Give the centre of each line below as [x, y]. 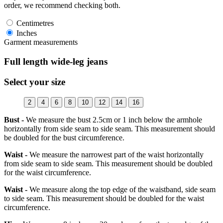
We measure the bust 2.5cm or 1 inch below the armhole [113, 119]
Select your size [35, 82]
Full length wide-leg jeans [56, 62]
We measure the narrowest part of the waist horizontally [115, 154]
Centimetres [34, 23]
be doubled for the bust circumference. [64, 137]
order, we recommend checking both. [62, 5]
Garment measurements [41, 42]
